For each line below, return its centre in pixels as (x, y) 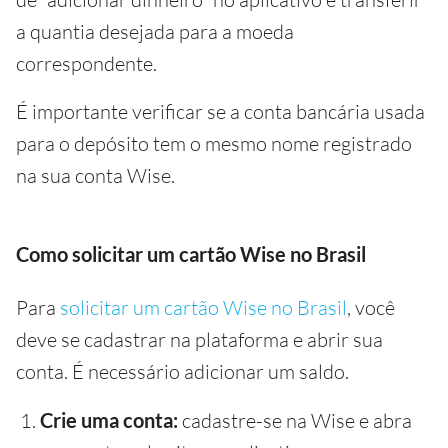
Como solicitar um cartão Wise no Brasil (191, 254)
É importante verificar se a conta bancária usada (220, 111)
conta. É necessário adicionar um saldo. (182, 371)
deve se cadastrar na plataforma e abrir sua (199, 339)
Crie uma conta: (109, 420)
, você (371, 307)
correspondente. (86, 63)
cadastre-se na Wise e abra (295, 420)
